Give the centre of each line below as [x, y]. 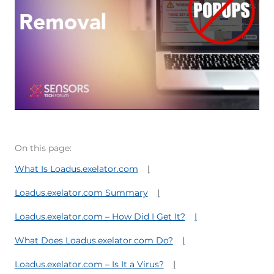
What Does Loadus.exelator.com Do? [94, 240]
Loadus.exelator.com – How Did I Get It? [100, 217]
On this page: [43, 148]
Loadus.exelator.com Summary [81, 193]
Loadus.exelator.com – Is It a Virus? [89, 264]
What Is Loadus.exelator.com [76, 169]
